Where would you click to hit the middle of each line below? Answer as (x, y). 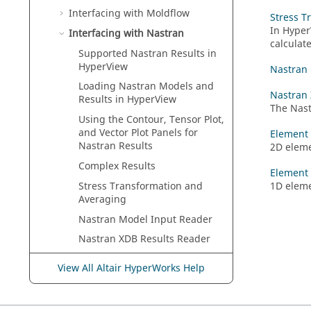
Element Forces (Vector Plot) (143, 279)
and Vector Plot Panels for (138, 133)
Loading (99, 87)
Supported (104, 53)
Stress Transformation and (141, 186)
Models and (185, 87)
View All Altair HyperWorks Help (131, 268)
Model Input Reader (164, 219)
